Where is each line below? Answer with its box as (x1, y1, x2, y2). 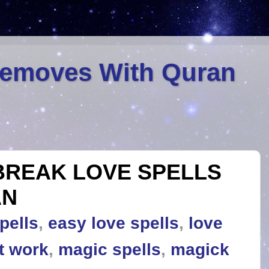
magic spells (58, 240, 161, 259)
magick (171, 240, 229, 259)
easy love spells (48, 214, 179, 233)
